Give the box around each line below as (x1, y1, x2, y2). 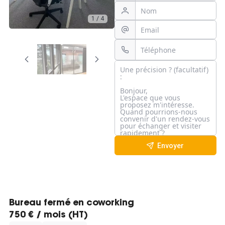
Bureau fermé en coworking (9, 198, 134, 208)
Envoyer (157, 141, 184, 150)
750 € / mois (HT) (9, 210, 88, 220)
